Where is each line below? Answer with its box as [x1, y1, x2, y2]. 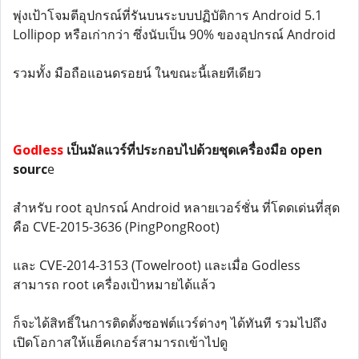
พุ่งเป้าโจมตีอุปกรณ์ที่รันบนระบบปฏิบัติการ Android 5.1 [13, 6, 322, 24]
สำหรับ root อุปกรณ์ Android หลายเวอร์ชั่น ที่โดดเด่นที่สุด [13, 199, 340, 216]
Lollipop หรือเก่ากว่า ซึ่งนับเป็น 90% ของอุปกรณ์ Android [13, 26, 336, 43]
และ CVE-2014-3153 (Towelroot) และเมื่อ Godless [13, 256, 301, 274]
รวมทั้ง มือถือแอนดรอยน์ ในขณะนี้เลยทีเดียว [13, 64, 261, 82]
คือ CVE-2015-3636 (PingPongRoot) [13, 218, 220, 236]
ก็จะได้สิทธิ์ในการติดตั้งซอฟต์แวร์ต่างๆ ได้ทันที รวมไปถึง [13, 314, 327, 332]
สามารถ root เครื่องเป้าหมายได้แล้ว [13, 276, 216, 293]
